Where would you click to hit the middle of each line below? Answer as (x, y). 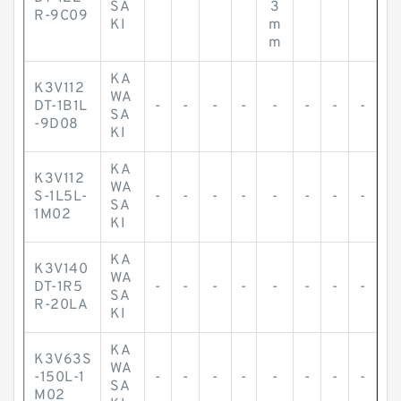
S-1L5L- (61, 197)
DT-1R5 (58, 287)
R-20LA (61, 305)
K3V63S (63, 360)
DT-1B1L (61, 107)
